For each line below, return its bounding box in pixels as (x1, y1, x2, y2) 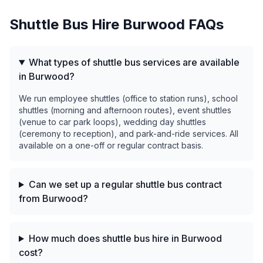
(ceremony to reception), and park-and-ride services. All (19, 129, 238, 139)
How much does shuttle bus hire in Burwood (28, 232, 222, 244)
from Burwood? (19, 193, 88, 204)
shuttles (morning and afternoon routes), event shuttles (19, 105, 231, 115)
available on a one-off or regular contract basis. (19, 140, 203, 150)
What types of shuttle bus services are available (28, 56, 240, 68)
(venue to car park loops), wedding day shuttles (19, 117, 206, 127)
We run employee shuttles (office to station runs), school (19, 93, 238, 103)
